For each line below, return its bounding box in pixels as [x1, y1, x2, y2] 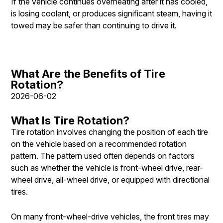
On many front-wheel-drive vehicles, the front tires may [11, 211, 209, 222]
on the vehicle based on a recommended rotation [11, 138, 187, 149]
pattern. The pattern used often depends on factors [11, 150, 195, 161]
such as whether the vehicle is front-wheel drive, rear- [11, 162, 203, 173]
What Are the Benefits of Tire [11, 67, 165, 80]
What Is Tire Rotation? [11, 113, 129, 127]
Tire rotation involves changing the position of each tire [11, 126, 208, 137]
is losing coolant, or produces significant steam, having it [11, 8, 212, 18]
